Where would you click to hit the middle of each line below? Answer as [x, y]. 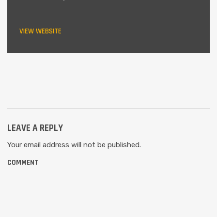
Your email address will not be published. [74, 145]
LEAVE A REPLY [35, 128]
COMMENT [23, 163]
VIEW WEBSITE [40, 31]
